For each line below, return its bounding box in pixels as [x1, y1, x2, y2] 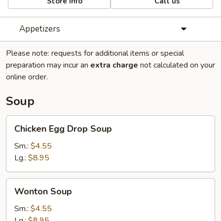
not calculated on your [138, 60, 215, 71]
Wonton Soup [14, 185, 72, 197]
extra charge [90, 60, 138, 71]
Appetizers [19, 23, 60, 35]
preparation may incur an [6, 60, 90, 71]
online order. [6, 72, 48, 82]
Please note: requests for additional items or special [6, 48, 184, 59]
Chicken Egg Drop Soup [14, 123, 112, 135]
